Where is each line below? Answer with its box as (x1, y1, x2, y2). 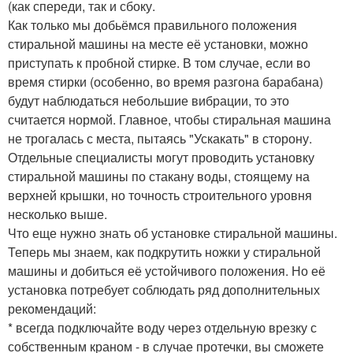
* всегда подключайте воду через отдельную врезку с (8, 318, 317, 336)
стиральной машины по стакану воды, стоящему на (8, 166, 310, 185)
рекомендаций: (8, 299, 96, 318)
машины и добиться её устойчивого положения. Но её (8, 261, 325, 280)
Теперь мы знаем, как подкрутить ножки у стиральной (8, 242, 321, 261)
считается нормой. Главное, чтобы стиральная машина (8, 110, 331, 128)
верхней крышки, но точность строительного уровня (8, 185, 312, 204)
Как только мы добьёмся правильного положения (8, 15, 297, 34)
